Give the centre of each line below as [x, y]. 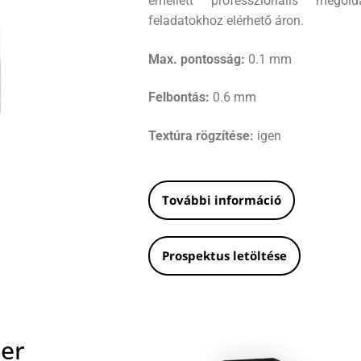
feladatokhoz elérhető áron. [226, 21]
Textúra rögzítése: [201, 136]
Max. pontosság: [197, 59]
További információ [222, 199]
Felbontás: [179, 98]
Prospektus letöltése [224, 255]
